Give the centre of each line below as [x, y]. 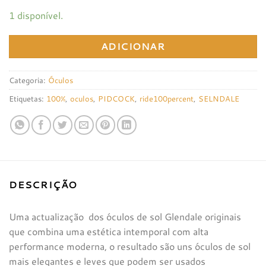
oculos [82, 99]
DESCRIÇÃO [43, 185]
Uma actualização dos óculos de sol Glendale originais [125, 217]
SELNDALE [219, 99]
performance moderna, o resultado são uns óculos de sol [130, 246]
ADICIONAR [133, 47]
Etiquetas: [28, 99]
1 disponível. [36, 15]
